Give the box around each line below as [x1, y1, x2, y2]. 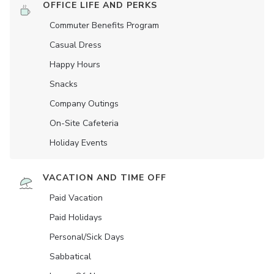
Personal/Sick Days [50, 231, 124, 243]
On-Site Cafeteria [50, 117, 119, 130]
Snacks [50, 78, 78, 91]
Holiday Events [50, 137, 108, 149]
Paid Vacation [50, 192, 103, 204]
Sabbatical [50, 251, 91, 263]
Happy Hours [50, 59, 100, 71]
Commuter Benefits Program [50, 20, 159, 32]
